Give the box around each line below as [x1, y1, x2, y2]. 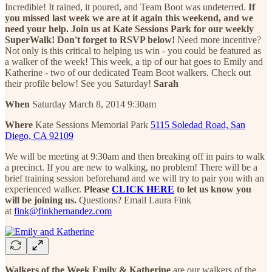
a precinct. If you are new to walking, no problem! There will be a [5, 161, 257, 172]
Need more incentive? [175, 34, 261, 45]
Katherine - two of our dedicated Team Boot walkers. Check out [5, 67, 251, 78]
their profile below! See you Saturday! [5, 78, 154, 89]
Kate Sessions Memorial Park [33, 119, 151, 130]
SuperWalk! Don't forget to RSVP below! [5, 34, 175, 45]
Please [84, 183, 112, 194]
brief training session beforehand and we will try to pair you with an [5, 172, 264, 183]
